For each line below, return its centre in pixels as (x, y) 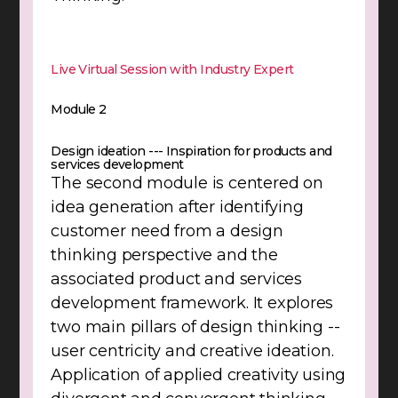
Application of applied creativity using (199, 375)
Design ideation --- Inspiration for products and (191, 151)
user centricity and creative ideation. (192, 351)
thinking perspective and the (164, 255)
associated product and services (176, 279)
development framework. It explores (192, 303)
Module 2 (79, 110)
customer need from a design (167, 231)
